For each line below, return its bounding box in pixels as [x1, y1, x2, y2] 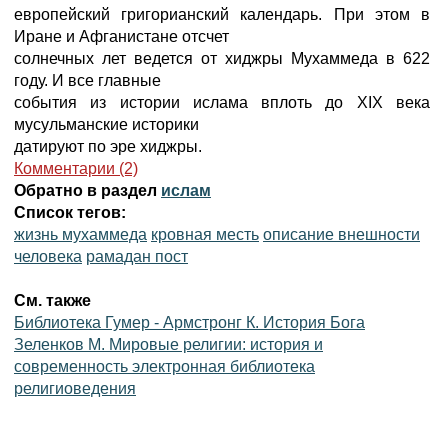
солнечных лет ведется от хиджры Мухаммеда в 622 [14, 50, 430, 67]
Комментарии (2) [14, 160, 138, 177]
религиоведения [14, 380, 136, 397]
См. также [14, 292, 91, 309]
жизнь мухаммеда [14, 226, 147, 243]
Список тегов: [14, 204, 126, 221]
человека [14, 248, 82, 265]
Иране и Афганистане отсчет [14, 28, 229, 45]
